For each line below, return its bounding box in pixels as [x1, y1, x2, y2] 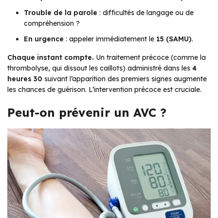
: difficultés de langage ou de [97, 8, 194, 18]
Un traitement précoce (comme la [94, 53, 206, 62]
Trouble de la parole [24, 8, 97, 18]
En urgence [24, 35, 64, 44]
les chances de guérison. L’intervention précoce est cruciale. [7, 85, 201, 94]
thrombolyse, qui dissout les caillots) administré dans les [7, 64, 192, 73]
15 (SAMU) [156, 35, 192, 44]
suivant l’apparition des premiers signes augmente [42, 74, 207, 84]
